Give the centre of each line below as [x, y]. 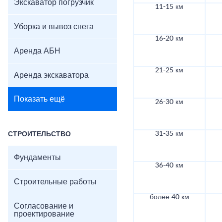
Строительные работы [55, 182]
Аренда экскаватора [51, 75]
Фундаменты [37, 158]
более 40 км [169, 197]
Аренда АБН [37, 51]
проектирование [44, 214]
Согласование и [44, 206]
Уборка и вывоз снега [54, 27]
